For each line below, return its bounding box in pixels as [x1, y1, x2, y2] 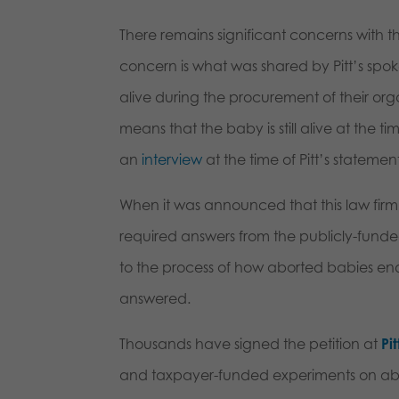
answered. [119, 289, 191, 307]
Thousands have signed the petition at [119, 334, 382, 353]
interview [142, 150, 203, 168]
